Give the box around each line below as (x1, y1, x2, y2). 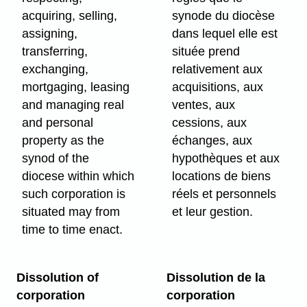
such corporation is (22, 186, 126, 201)
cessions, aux (172, 115, 247, 130)
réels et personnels (172, 186, 277, 201)
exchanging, (22, 62, 89, 76)
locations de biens (172, 169, 271, 183)
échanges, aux (172, 133, 253, 147)
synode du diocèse (172, 8, 275, 23)
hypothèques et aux (172, 151, 280, 165)
